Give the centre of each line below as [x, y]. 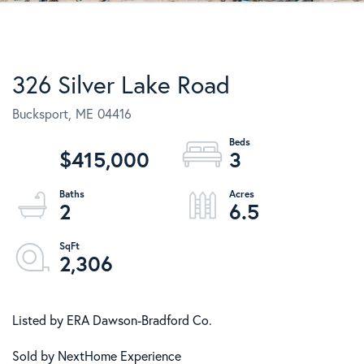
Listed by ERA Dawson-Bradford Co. [112, 320]
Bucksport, [42, 114]
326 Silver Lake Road [121, 84]
